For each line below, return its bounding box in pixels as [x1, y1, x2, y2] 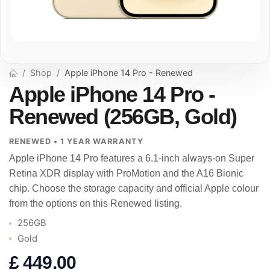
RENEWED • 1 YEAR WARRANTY [9, 137, 143, 146]
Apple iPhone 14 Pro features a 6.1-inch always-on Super [9, 153, 254, 164]
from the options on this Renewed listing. [9, 198, 182, 209]
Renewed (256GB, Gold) [9, 104, 237, 129]
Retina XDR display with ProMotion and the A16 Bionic [9, 168, 243, 179]
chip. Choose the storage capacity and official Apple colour [9, 183, 259, 194]
